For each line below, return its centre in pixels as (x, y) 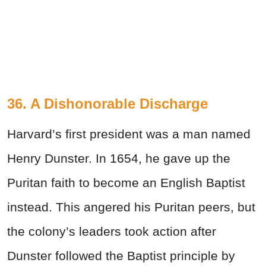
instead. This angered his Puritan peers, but (131, 207)
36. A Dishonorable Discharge (107, 103)
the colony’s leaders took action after (112, 231)
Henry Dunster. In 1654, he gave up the (119, 158)
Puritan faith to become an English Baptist (126, 182)
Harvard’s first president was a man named (129, 134)
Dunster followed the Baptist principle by (121, 255)
